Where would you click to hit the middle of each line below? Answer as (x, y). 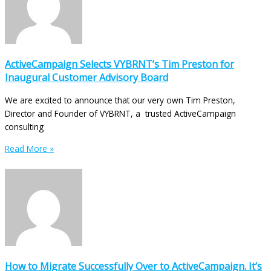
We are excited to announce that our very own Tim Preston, (120, 100)
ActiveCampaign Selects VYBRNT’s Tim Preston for (119, 64)
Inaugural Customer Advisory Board (87, 78)
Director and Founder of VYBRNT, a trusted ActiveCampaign (120, 114)
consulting (24, 127)
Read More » (29, 149)
